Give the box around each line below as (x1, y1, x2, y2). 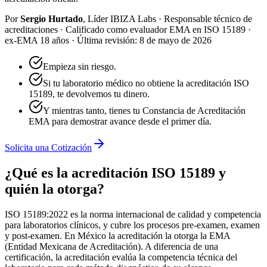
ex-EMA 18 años (5, 35, 69, 45)
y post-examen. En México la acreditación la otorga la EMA (5, 230, 230, 241)
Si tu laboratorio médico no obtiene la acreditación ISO (43, 77, 249, 88)
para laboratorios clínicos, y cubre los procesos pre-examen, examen (5, 219, 260, 230)
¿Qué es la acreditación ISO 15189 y (5, 164, 226, 181)
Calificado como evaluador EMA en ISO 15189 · (66, 24, 251, 35)
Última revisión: (77, 35, 137, 45)
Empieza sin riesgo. (43, 61, 116, 72)
